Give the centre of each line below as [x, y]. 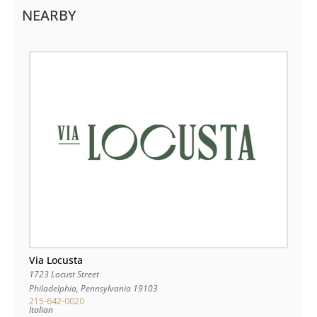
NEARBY [49, 15]
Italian [41, 310]
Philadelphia [53, 288]
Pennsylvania [106, 288]
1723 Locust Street [64, 274]
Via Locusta [56, 260]
